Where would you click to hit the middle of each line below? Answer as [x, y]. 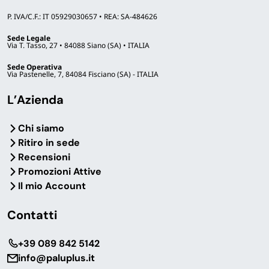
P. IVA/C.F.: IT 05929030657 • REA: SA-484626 [82, 17]
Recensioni [44, 157]
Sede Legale [29, 38]
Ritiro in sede [49, 143]
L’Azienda [35, 100]
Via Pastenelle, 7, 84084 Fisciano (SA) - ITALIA [83, 74]
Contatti [32, 215]
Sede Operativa [35, 67]
